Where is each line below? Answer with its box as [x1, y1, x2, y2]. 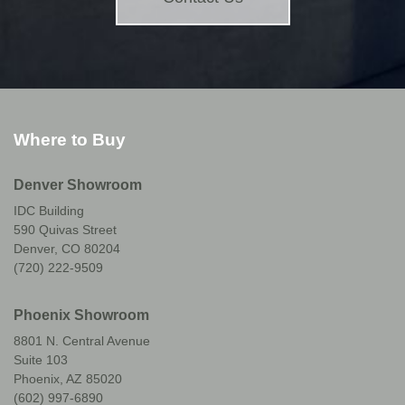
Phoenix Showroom [14, 307, 149, 324]
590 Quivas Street [14, 221, 117, 237]
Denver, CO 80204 [14, 240, 120, 256]
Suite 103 [14, 353, 68, 368]
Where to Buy [14, 129, 126, 149]
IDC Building [14, 202, 84, 218]
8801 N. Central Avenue [14, 334, 150, 349]
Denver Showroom [14, 176, 142, 193]
